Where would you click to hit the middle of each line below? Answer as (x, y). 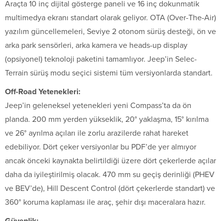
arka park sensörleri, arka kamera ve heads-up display (96, 45)
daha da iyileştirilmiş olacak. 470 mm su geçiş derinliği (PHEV (110, 174)
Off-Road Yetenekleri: (43, 92)
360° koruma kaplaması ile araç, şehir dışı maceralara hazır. (105, 202)
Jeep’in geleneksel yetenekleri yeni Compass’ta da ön (98, 105)
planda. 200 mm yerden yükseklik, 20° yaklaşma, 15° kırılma (107, 119)
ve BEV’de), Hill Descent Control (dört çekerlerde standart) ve (110, 188)
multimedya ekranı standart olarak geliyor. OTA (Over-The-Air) (110, 18)
